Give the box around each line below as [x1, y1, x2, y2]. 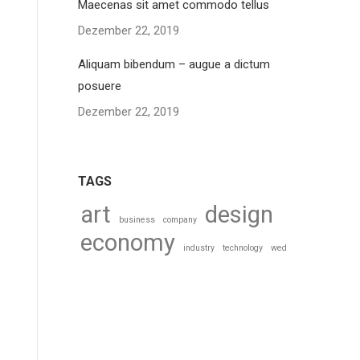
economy [80, 229, 175, 256]
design [205, 201, 273, 228]
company [163, 215, 197, 225]
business [119, 215, 155, 225]
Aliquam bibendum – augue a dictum [78, 57, 270, 72]
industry [183, 243, 215, 253]
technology [223, 243, 263, 253]
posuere [78, 79, 121, 93]
